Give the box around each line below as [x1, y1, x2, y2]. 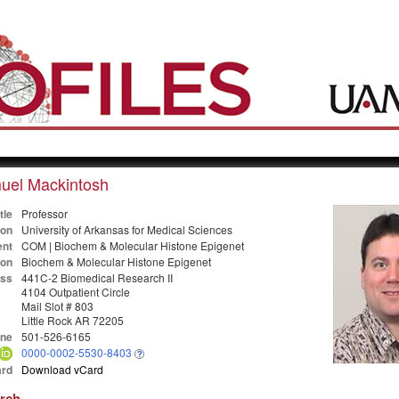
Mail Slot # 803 [20, 297, 94, 313]
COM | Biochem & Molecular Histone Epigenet [20, 237, 244, 253]
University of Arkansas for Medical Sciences [20, 221, 232, 237]
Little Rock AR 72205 [20, 312, 124, 328]
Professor [20, 205, 68, 221]
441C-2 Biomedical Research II [20, 269, 173, 285]
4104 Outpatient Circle [20, 283, 130, 299]
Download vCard [20, 361, 103, 377]
